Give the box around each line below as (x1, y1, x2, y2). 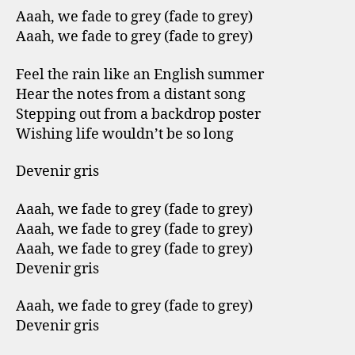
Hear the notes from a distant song (16, 85, 246, 104)
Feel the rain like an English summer (16, 65, 264, 84)
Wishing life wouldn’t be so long (16, 124, 234, 143)
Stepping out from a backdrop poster (16, 105, 261, 124)
